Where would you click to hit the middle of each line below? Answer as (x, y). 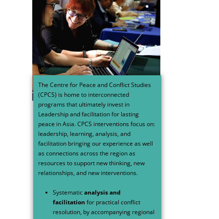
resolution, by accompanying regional (104, 212)
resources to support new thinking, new (91, 163)
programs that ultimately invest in (84, 104)
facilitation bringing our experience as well (96, 143)
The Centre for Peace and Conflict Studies (95, 85)
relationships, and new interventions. (88, 173)
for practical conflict (113, 202)
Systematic (68, 192)
